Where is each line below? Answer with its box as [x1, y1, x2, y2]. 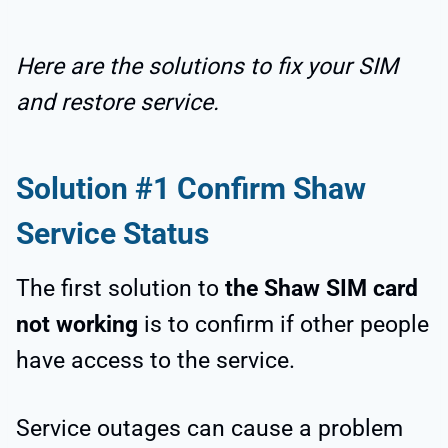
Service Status [16, 216, 209, 252]
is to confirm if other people [144, 311, 429, 339]
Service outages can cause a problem [16, 415, 403, 443]
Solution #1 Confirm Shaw [16, 171, 366, 207]
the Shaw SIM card [219, 275, 418, 303]
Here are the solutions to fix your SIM [16, 53, 398, 81]
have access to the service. [16, 347, 295, 375]
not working [16, 311, 144, 339]
